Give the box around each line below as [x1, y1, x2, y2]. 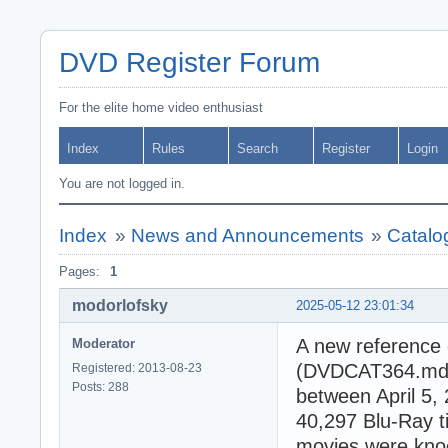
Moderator [72, 335, 135, 351]
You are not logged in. [59, 176, 185, 191]
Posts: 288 [72, 379, 129, 394]
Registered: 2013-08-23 [72, 360, 202, 375]
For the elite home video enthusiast [59, 100, 263, 115]
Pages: [59, 264, 100, 279]
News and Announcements [130, 225, 364, 246]
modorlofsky [72, 296, 168, 314]
